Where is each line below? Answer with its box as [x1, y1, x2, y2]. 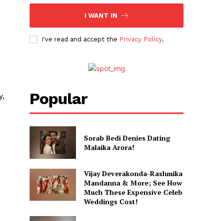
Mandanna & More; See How [83, 178, 182, 187]
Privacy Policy [119, 36, 162, 43]
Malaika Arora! [83, 142, 134, 152]
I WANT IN [84, 12, 117, 20]
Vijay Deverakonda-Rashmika [83, 168, 183, 178]
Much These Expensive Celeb [83, 187, 183, 197]
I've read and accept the [41, 36, 120, 43]
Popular [30, 89, 88, 109]
